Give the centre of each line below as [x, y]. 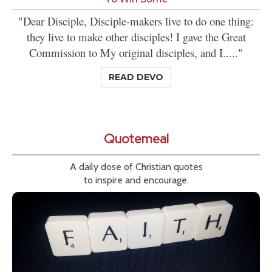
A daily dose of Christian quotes [136, 167]
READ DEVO [136, 77]
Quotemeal [136, 139]
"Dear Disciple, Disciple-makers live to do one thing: [136, 21]
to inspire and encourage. [136, 180]
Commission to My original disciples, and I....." [136, 53]
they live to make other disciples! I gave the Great [136, 37]
